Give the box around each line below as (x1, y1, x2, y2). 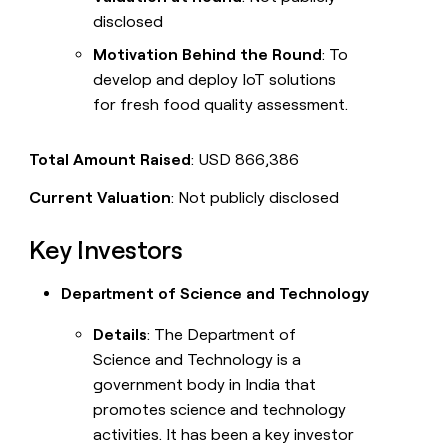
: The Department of (147, 325, 297, 345)
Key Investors (29, 235, 183, 266)
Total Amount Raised (29, 150, 192, 170)
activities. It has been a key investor (93, 425, 355, 445)
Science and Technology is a (93, 350, 302, 370)
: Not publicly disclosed (171, 188, 340, 208)
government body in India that (93, 375, 317, 395)
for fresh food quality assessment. (93, 95, 349, 115)
